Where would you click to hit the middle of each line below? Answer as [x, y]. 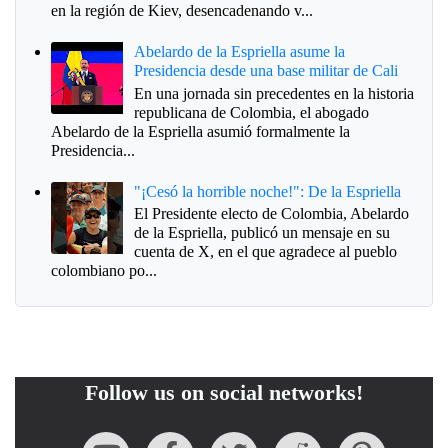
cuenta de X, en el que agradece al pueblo [266, 252]
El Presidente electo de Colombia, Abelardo [272, 214]
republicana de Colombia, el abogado [252, 112]
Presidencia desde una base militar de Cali [266, 71]
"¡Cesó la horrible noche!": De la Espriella [268, 191]
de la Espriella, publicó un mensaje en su [262, 233]
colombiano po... [104, 271]
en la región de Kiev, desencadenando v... [182, 11]
